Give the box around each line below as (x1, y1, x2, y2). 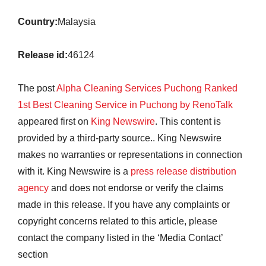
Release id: (18, 50, 68, 60)
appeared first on (18, 116, 91, 126)
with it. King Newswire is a (18, 166, 131, 176)
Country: (18, 17, 58, 27)
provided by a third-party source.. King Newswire (18, 133, 221, 143)
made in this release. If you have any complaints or (18, 199, 230, 210)
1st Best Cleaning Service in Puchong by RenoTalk (18, 100, 233, 110)
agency (18, 183, 49, 193)
